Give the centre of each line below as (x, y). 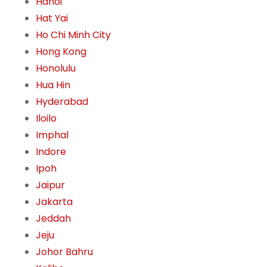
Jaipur (50, 185)
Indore (51, 152)
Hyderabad (62, 102)
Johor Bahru (64, 252)
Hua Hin (53, 85)
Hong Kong (61, 52)
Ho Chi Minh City (73, 35)
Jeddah (53, 219)
